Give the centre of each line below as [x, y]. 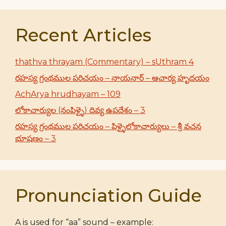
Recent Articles [83, 35]
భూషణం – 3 [36, 138]
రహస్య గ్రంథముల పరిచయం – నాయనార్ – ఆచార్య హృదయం [112, 78]
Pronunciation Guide [108, 195]
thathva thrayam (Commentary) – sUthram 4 [104, 62]
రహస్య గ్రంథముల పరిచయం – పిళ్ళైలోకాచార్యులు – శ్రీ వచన [108, 126]
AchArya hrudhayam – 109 [68, 94]
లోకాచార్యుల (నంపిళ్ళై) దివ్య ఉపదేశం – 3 [80, 110]
